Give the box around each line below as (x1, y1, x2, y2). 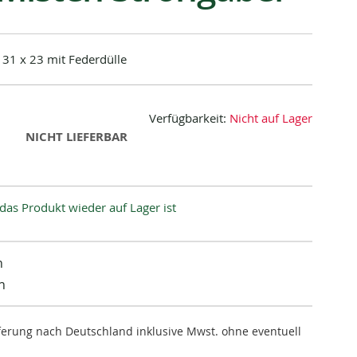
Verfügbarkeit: (149, 109, 229, 126)
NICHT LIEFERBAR (25, 127, 127, 145)
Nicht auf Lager (229, 109, 312, 126)
